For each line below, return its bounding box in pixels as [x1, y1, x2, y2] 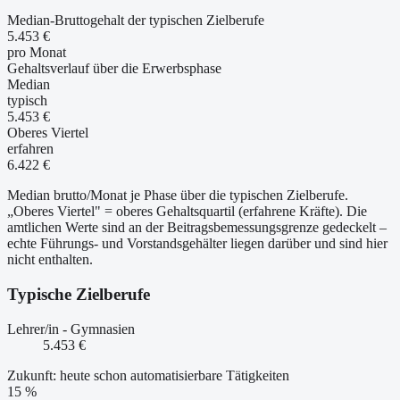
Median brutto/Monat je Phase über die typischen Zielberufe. [7, 187, 348, 204]
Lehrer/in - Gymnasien [7, 321, 135, 337]
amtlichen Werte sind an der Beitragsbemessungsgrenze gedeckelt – [7, 220, 387, 236]
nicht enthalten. [7, 252, 93, 268]
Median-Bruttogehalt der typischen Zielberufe [7, 12, 264, 29]
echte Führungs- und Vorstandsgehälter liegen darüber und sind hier [7, 236, 387, 252]
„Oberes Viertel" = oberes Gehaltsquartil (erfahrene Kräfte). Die [7, 204, 367, 220]
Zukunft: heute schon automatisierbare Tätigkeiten [7, 367, 289, 383]
